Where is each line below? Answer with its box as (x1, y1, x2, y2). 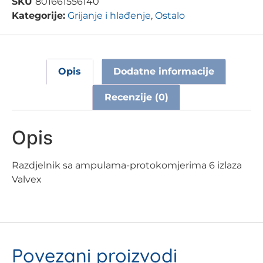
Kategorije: (12, 10, 65, 22)
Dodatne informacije (113, 66, 214, 77)
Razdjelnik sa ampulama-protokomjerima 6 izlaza (12, 159, 242, 171)
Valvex (12, 173, 42, 185)
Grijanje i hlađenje (68, 10, 151, 22)
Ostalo (155, 10, 185, 22)
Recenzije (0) (104, 91, 168, 103)
